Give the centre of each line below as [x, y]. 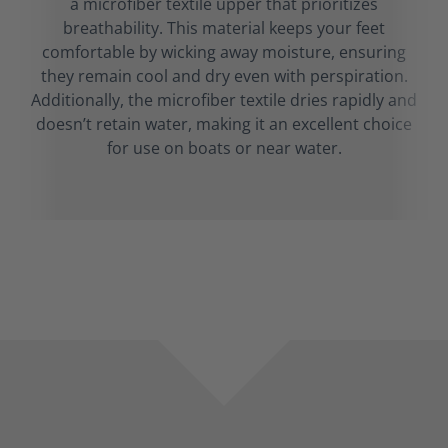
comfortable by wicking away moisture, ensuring [224, 52]
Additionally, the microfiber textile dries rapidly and [224, 100]
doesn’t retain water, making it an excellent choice [224, 124]
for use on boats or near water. [224, 148]
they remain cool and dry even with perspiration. [224, 76]
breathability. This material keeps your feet [224, 28]
